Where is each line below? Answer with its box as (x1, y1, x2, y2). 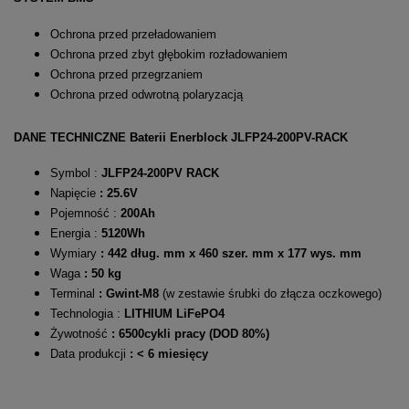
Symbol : (50, 166, 101, 181)
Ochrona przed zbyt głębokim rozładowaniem (50, 47, 288, 61)
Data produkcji (50, 347, 130, 362)
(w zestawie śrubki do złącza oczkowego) (163, 287, 382, 301)
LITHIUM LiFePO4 (121, 307, 225, 321)
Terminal (50, 287, 99, 301)
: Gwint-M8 (99, 287, 163, 301)
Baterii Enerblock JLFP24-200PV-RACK (130, 130, 348, 144)
